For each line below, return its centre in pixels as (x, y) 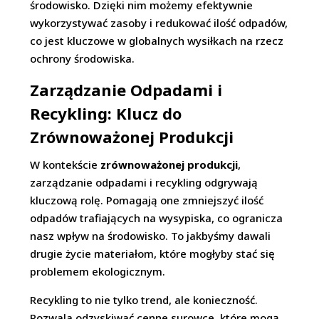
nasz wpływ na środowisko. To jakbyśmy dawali (151, 236)
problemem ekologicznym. (98, 272)
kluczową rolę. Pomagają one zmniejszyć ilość (147, 200)
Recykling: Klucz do (106, 114)
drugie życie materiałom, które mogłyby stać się (153, 254)
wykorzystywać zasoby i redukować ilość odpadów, (159, 23)
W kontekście (66, 165)
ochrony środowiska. (83, 59)
